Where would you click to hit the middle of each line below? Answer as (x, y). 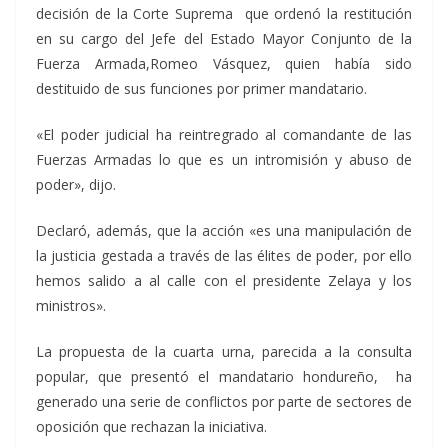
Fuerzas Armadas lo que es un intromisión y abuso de (224, 159)
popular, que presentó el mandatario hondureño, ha (224, 376)
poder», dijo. (76, 184)
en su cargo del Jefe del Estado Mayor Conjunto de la (224, 38)
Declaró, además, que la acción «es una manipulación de (224, 230)
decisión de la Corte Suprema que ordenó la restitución (224, 13)
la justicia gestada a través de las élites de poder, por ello (224, 255)
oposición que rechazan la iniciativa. (151, 426)
